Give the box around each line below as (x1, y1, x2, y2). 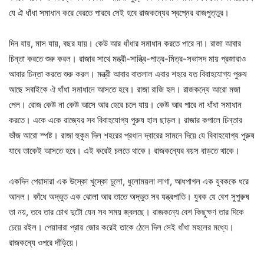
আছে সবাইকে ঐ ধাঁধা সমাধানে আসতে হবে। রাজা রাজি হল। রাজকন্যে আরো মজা (9, 84, 240, 95)
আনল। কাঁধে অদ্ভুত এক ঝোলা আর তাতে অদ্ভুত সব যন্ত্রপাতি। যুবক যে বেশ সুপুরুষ (9, 191, 249, 202)
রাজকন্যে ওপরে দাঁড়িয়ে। (9, 237, 79, 248)
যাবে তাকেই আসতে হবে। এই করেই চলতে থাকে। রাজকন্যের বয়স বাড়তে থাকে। (9, 145, 240, 156)
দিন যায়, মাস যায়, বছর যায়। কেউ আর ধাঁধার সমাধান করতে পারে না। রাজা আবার (9, 38, 241, 49)
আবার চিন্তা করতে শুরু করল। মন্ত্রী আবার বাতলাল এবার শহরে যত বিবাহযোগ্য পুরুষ (9, 68, 247, 80)
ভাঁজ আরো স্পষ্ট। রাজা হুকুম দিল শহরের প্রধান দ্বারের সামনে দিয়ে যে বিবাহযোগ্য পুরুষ (9, 130, 255, 141)
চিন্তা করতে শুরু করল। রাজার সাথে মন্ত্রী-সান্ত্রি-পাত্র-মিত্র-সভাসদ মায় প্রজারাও (9, 53, 246, 64)
